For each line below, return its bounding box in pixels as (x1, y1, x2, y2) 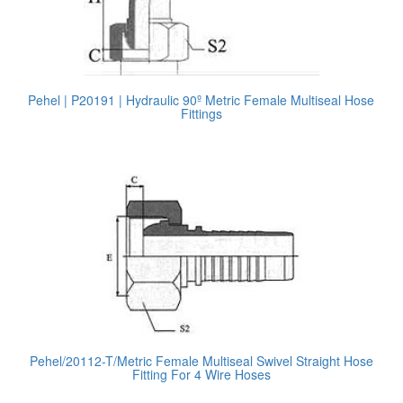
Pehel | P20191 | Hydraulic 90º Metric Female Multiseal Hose (28, 91, 375, 109)
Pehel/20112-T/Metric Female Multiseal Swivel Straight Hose (29, 352, 373, 370)
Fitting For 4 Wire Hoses (131, 365, 271, 383)
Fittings (180, 104, 222, 122)
